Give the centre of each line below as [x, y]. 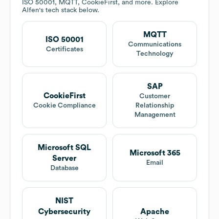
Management [155, 115]
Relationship [155, 106]
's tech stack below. [69, 11]
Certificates [64, 49]
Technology [155, 54]
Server [64, 159]
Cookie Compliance [64, 106]
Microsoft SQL [64, 148]
